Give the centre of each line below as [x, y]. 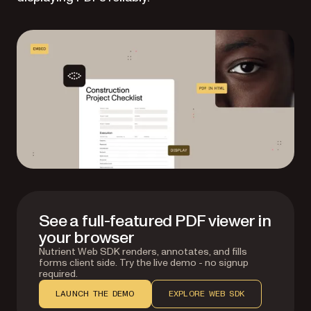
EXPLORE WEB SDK [207, 294]
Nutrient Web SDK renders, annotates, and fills [143, 252]
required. [58, 274]
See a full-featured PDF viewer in [155, 221]
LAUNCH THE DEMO [95, 294]
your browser [87, 238]
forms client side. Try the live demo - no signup [144, 263]
